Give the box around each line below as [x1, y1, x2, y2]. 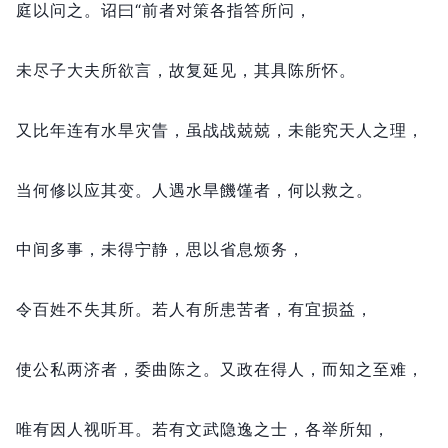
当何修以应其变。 [16, 179, 152, 200]
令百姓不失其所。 [16, 299, 152, 320]
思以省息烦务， [186, 239, 305, 260]
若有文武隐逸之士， [152, 418, 305, 439]
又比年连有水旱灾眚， [16, 119, 186, 140]
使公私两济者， [16, 358, 135, 379]
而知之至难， [322, 358, 424, 379]
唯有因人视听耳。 [16, 418, 152, 439]
